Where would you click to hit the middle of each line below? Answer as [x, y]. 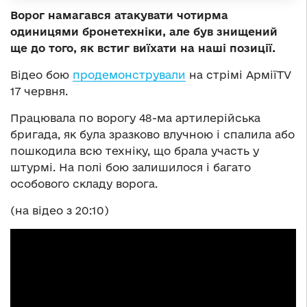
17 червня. [39, 91]
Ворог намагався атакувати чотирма [119, 15]
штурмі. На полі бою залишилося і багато [131, 167]
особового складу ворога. [84, 183]
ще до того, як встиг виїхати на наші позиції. [143, 48]
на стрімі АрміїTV [238, 74]
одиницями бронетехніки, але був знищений [144, 31]
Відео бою [41, 74]
